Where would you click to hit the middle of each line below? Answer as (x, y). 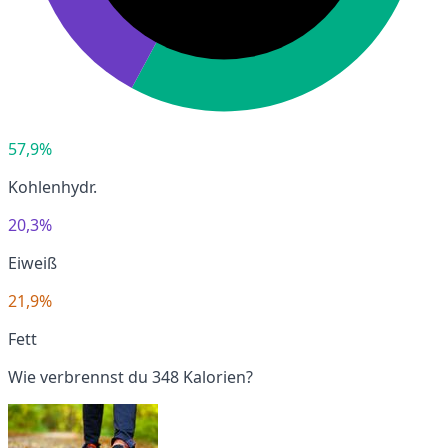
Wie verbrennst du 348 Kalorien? (130, 376)
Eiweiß (32, 262)
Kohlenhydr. (52, 186)
